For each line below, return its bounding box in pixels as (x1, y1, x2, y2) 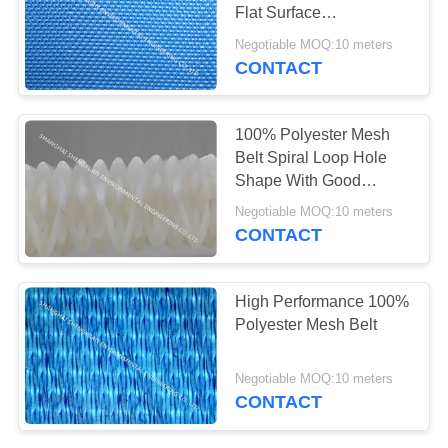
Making (235, 217, 288, 235)
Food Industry (235, 50, 333, 68)
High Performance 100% (235, 292, 410, 310)
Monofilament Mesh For (235, 27, 403, 45)
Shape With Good (235, 171, 362, 189)
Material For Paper (235, 194, 368, 212)
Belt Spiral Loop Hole (235, 148, 388, 166)
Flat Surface (235, 4, 322, 22)
